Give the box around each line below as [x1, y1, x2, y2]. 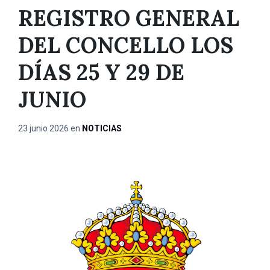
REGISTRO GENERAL [18, 4, 239, 32]
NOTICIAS [82, 124, 122, 133]
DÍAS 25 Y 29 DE [18, 58, 184, 86]
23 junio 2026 [18, 124, 71, 133]
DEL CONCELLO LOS [18, 31, 233, 59]
